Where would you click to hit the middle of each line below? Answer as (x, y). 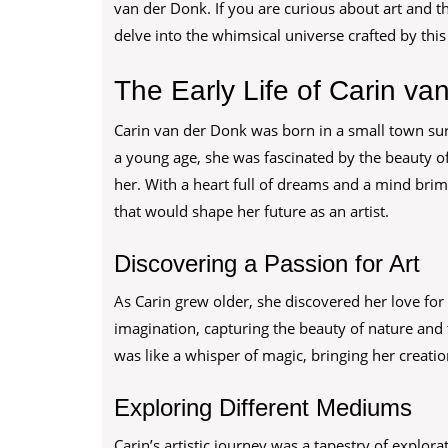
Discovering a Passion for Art (267, 263)
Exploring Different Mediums (263, 407)
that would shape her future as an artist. (251, 211)
